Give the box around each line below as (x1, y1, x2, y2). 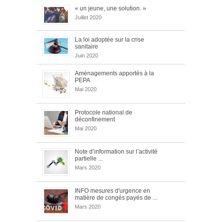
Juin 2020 (75, 52, 98, 58)
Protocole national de (75, 109, 132, 116)
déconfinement (75, 115, 115, 123)
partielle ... (75, 155, 103, 162)
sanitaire (75, 43, 98, 50)
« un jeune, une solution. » (75, 4, 146, 12)
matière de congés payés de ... (75, 194, 157, 201)
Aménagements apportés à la (75, 69, 154, 77)
